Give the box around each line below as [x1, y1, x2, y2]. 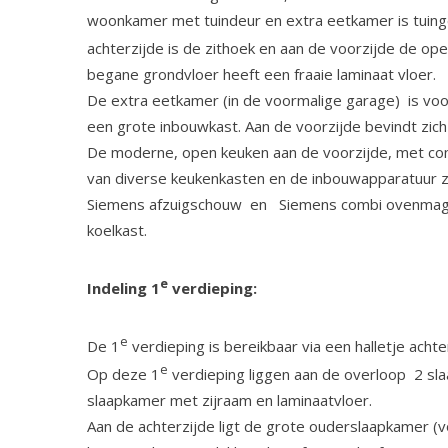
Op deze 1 [87, 364, 160, 384]
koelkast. [87, 220, 147, 240]
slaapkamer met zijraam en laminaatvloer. [87, 390, 372, 410]
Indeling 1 [87, 278, 160, 298]
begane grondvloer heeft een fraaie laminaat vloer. [87, 64, 436, 84]
